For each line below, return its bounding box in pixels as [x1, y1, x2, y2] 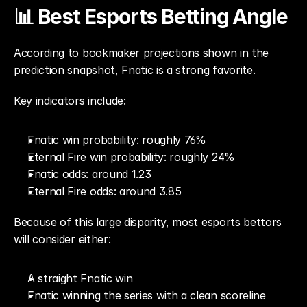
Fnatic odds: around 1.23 [27, 167, 151, 181]
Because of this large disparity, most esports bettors [14, 215, 282, 229]
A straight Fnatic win [27, 271, 133, 285]
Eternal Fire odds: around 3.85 [27, 184, 182, 198]
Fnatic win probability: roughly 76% [27, 133, 206, 147]
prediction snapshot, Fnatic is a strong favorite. [14, 63, 256, 77]
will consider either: [14, 232, 111, 246]
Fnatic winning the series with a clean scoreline [27, 288, 266, 302]
